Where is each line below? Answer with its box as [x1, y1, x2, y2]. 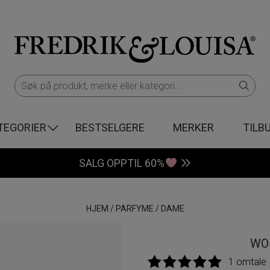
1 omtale [228, 256, 266, 268]
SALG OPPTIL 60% [79, 157, 165, 169]
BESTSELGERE [75, 121, 145, 134]
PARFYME [115, 204, 154, 213]
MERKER [173, 121, 215, 134]
